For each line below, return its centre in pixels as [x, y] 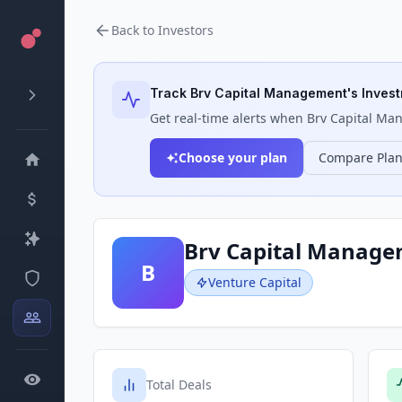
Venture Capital [255, 282]
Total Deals [179, 385]
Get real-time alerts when [228, 118]
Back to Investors [162, 30]
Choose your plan [233, 157]
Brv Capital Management [269, 93]
